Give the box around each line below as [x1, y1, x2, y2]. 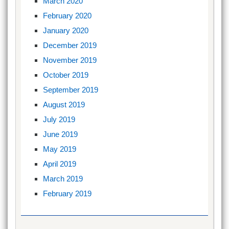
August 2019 [43, 100, 85, 109]
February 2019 [43, 189, 92, 198]
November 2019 [43, 56, 97, 65]
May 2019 [43, 145, 77, 154]
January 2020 [43, 26, 89, 35]
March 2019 [43, 174, 83, 184]
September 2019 [43, 85, 99, 95]
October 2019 [43, 71, 89, 80]
